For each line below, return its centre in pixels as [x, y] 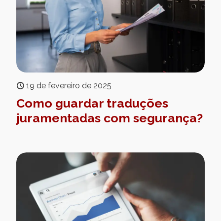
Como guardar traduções [92, 103]
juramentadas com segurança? [110, 118]
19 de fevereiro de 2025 [69, 85]
